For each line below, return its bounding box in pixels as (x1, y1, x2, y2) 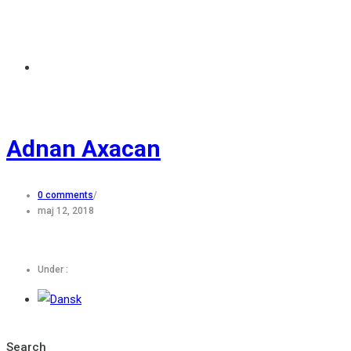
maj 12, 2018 (38, 204, 94, 216)
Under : (38, 263, 68, 275)
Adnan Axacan (6, 134, 161, 162)
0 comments (38, 189, 93, 201)
